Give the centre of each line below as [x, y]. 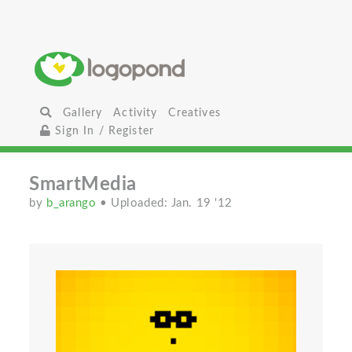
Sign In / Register [103, 131]
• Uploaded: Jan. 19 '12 [166, 203]
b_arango [73, 203]
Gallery [83, 113]
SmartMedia [83, 185]
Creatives [194, 113]
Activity [136, 113]
